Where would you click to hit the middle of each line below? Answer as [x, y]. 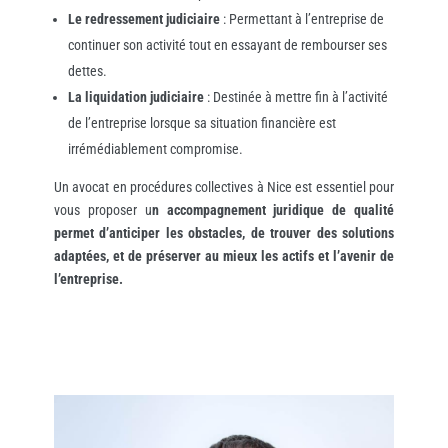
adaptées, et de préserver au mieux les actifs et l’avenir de [224, 256]
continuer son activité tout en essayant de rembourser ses [227, 45]
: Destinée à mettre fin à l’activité [295, 97]
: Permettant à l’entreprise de [301, 19]
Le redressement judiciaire [143, 19]
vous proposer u [102, 210]
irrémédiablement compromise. [155, 149]
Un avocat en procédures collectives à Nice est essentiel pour [224, 187]
